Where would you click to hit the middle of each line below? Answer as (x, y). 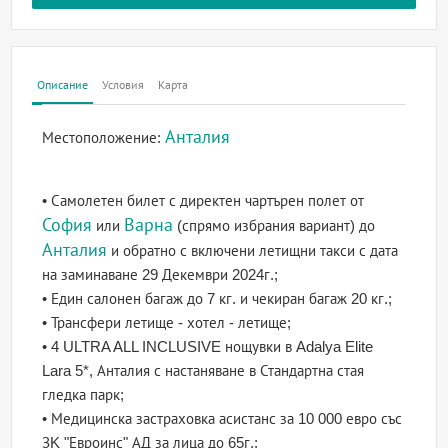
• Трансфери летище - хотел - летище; (167, 323)
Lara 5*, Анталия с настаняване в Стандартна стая (203, 371)
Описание (63, 85)
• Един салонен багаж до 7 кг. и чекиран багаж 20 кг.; (217, 299)
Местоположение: (104, 138)
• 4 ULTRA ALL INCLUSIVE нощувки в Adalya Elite (208, 347)
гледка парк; (83, 395)
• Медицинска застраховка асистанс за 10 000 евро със (222, 419)
